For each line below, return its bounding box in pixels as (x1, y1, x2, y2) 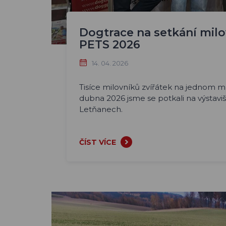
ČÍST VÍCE (79, 138, 116, 147)
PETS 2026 (79, 38, 140, 51)
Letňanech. (79, 104, 123, 114)
